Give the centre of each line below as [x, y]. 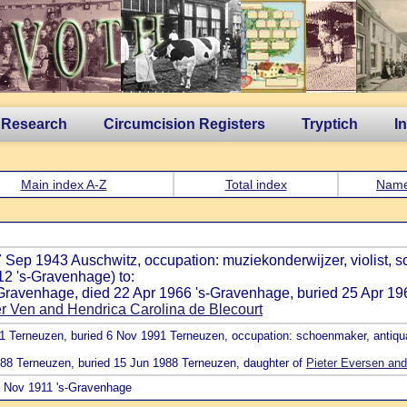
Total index [256, 184]
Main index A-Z [64, 184]
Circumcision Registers [184, 124]
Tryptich [330, 124]
